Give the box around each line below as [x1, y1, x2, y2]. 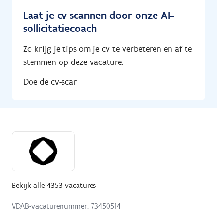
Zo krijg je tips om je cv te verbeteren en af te [23, 44, 192, 55]
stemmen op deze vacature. [23, 57, 123, 68]
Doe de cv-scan [23, 76, 78, 87]
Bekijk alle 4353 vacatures [12, 180, 96, 190]
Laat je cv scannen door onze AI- [23, 9, 174, 22]
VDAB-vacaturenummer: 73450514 [12, 201, 121, 211]
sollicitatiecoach [23, 22, 97, 35]
